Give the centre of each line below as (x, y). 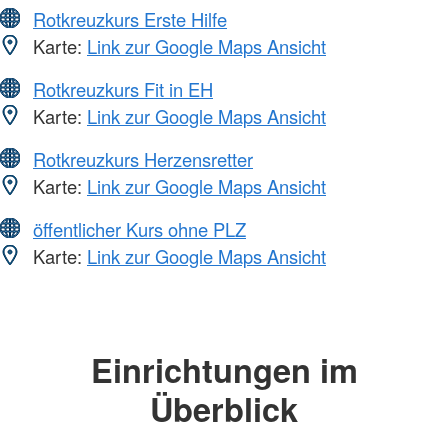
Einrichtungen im (224, 369)
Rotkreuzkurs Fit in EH (123, 88)
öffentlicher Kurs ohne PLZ (139, 228)
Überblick (224, 408)
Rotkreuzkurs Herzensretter (143, 158)
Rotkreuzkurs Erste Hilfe (130, 18)
